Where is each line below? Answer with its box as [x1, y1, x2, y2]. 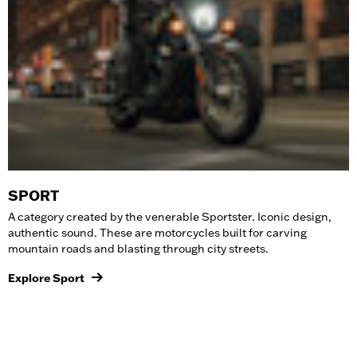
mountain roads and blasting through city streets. [8, 241, 269, 256]
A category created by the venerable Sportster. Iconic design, [8, 209, 331, 224]
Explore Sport [8, 270, 84, 285]
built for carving [222, 225, 307, 240]
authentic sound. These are [8, 225, 155, 240]
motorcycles [155, 225, 222, 240]
